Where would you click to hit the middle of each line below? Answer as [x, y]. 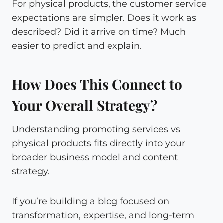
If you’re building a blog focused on [91, 201]
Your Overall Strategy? [85, 105]
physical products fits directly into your [99, 143]
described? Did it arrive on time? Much [99, 32]
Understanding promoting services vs [96, 129]
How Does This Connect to [97, 84]
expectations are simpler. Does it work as [104, 18]
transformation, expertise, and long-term [103, 215]
